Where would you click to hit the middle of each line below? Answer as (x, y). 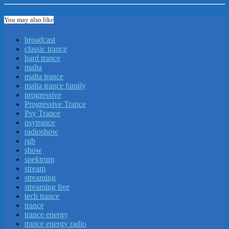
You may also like (29, 20)
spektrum (39, 159)
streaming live (47, 187)
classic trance (46, 49)
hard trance (42, 58)
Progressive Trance (55, 104)
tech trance (42, 196)
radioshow (41, 132)
